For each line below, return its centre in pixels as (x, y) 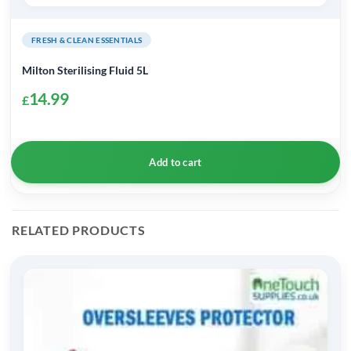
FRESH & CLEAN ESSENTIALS (87, 40)
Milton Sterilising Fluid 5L (85, 70)
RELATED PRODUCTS (79, 230)
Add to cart (175, 162)
